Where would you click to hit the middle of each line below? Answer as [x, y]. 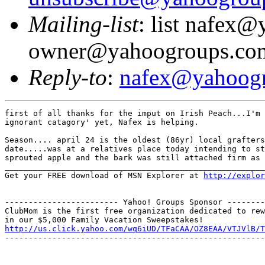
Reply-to [68, 77]
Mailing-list [83, 24]
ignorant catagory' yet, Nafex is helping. [102, 122]
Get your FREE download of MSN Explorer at [104, 175]
